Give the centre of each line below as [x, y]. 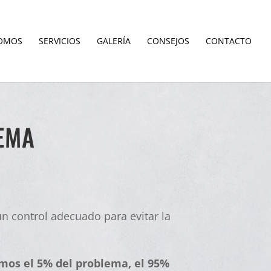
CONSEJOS [168, 41]
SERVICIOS [60, 41]
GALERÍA [114, 41]
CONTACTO [229, 41]
